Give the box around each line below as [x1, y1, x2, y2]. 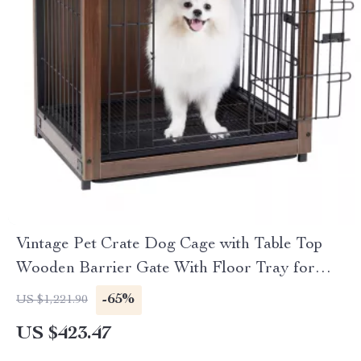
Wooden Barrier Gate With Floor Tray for [16, 261, 315, 277]
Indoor [16, 285, 65, 301]
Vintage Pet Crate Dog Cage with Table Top [16, 237, 322, 253]
